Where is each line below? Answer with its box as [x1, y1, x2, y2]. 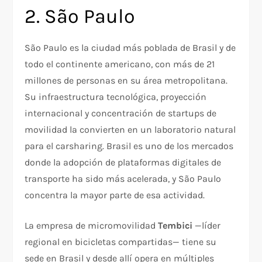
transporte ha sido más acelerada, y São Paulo [25, 173, 222, 185]
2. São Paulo [25, 5, 136, 29]
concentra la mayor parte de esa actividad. [25, 189, 205, 201]
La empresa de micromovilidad [25, 220, 158, 232]
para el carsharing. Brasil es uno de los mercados [25, 140, 234, 152]
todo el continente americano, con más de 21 [25, 58, 215, 70]
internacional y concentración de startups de [25, 108, 217, 119]
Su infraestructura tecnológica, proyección [25, 91, 207, 103]
